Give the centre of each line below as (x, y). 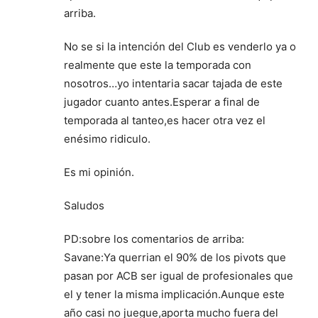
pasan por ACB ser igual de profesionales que (179, 276)
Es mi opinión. (99, 172)
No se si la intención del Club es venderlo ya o (180, 47)
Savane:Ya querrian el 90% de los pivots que (175, 258)
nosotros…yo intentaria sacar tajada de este (173, 84)
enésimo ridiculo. (107, 139)
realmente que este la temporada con (158, 65)
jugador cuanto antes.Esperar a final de (162, 102)
